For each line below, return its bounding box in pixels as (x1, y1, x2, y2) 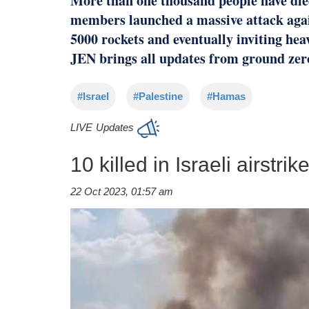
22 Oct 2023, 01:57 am (70, 185, 173, 197)
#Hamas (207, 90, 246, 102)
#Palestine (133, 90, 183, 102)
